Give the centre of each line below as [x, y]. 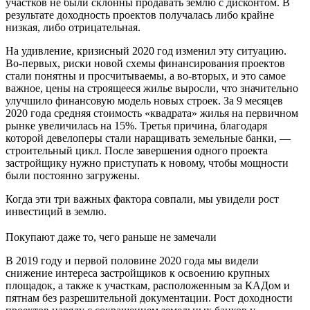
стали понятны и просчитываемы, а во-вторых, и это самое [146, 76]
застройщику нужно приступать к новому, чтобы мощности [147, 163]
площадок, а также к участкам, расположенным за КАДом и [148, 286]
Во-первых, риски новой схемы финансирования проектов [145, 64]
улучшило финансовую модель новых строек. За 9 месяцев [144, 101]
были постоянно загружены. [73, 176]
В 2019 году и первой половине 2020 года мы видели [132, 261]
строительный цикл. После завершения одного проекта [137, 151]
